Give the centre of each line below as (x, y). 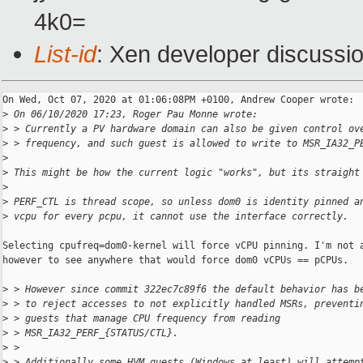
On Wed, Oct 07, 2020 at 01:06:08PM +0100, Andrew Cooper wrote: (178, 100)
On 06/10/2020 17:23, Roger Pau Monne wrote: (133, 115)
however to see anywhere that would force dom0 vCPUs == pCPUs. (175, 261)
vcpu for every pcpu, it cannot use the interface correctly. (178, 217)
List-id (65, 54)
